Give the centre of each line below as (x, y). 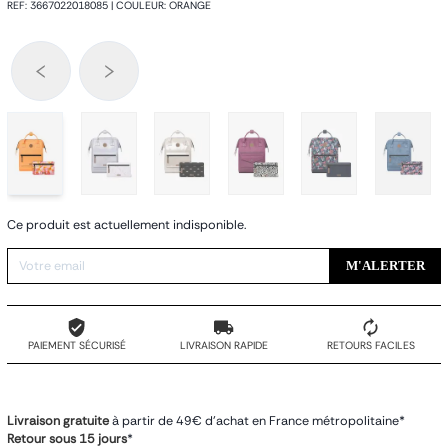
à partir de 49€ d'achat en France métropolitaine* (258, 421)
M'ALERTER (385, 266)
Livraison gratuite (59, 421)
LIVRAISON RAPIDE (223, 345)
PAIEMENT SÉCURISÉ (76, 345)
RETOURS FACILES (370, 345)
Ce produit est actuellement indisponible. (126, 225)
